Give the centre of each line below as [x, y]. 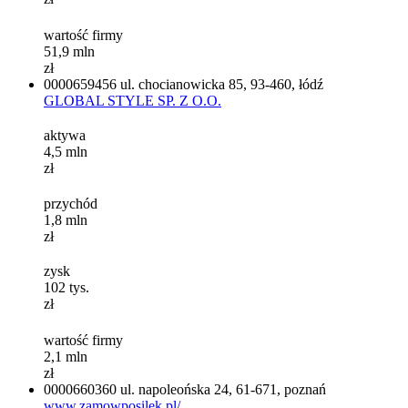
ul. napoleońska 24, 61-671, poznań [223, 390]
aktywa [65, 136]
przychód [71, 203]
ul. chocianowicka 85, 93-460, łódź [222, 85]
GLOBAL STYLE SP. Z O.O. [133, 101]
